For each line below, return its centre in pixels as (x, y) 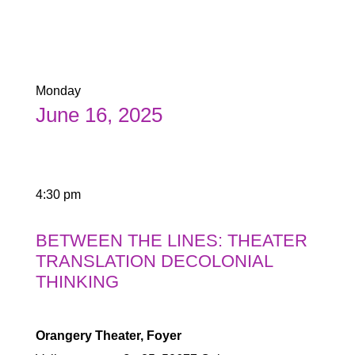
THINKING (77, 282)
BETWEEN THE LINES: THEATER (171, 240)
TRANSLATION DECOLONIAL (154, 261)
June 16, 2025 (99, 115)
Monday (58, 91)
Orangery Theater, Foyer (108, 336)
